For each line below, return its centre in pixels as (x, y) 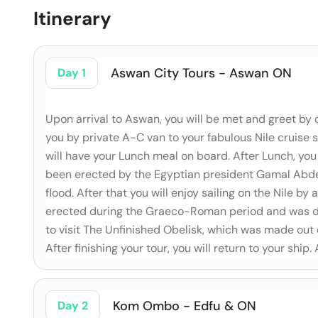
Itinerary (72, 18)
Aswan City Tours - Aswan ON (201, 73)
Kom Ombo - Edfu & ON (185, 306)
